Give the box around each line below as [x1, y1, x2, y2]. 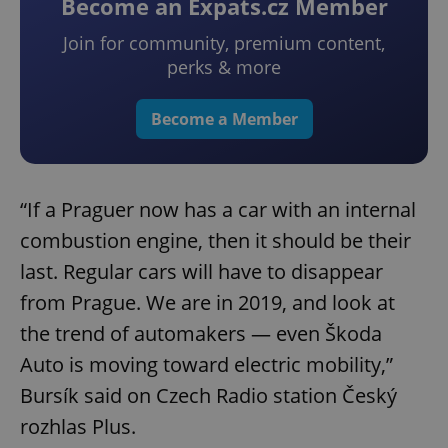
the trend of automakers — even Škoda [20, 320, 382, 348]
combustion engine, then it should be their [20, 227, 411, 255]
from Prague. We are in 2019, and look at [20, 289, 395, 317]
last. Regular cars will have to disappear [20, 258, 383, 286]
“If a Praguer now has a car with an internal [20, 196, 416, 224]
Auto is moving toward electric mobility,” [20, 351, 393, 379]
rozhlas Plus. [20, 413, 136, 441]
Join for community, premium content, [63, 31, 385, 56]
